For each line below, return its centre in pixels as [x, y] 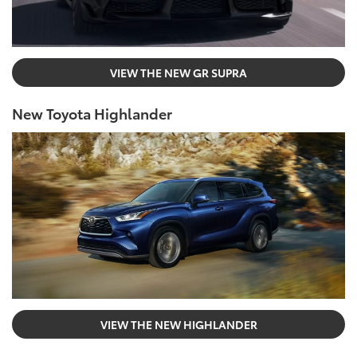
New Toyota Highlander [92, 113]
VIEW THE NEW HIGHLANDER [178, 324]
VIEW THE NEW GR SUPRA [178, 72]
